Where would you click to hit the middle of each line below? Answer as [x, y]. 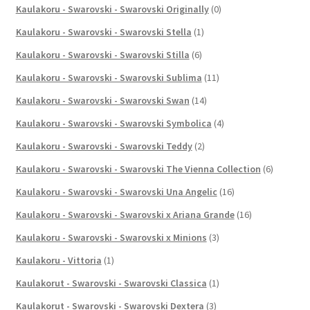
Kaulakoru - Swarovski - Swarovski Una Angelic [116, 191]
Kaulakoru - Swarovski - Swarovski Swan [102, 100]
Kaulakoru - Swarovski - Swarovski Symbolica [113, 123]
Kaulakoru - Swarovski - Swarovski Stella [103, 31]
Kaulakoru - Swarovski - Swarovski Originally [112, 9]
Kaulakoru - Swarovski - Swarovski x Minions [111, 237]
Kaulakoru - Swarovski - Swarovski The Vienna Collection [138, 168]
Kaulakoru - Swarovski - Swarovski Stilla [102, 54]
